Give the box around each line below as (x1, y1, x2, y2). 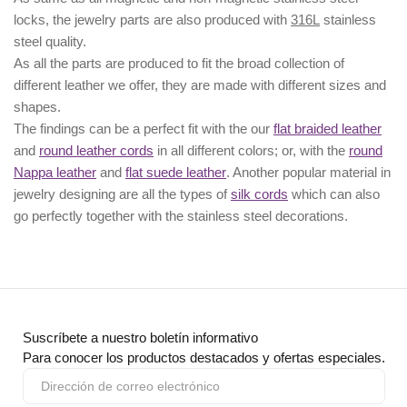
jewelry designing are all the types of (14, 186, 231, 203)
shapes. (14, 99, 61, 115)
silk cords (231, 186, 288, 203)
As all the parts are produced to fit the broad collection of (14, 55, 344, 72)
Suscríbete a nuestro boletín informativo (22, 330, 258, 346)
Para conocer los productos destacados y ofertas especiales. (22, 350, 385, 366)
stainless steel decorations (187, 208, 344, 224)
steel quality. (14, 34, 86, 50)
